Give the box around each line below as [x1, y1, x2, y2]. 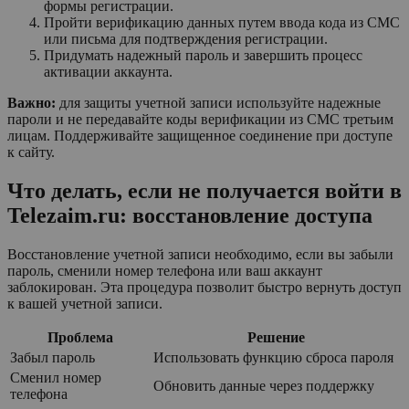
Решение [247, 329, 305, 345]
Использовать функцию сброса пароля [153, 349, 393, 365]
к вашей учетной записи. [7, 295, 163, 311]
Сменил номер [10, 369, 101, 385]
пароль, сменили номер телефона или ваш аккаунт [7, 262, 322, 278]
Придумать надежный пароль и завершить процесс [44, 47, 362, 64]
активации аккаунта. [44, 64, 173, 80]
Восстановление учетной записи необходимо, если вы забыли [7, 246, 393, 262]
